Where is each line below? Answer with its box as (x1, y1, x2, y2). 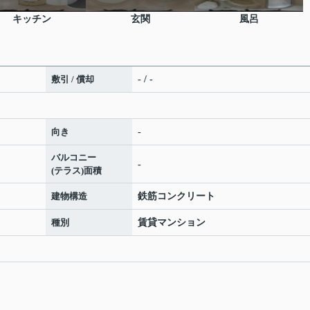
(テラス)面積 (51, 165, 102, 176)
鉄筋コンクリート (138, 191, 215, 202)
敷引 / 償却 (51, 74, 94, 85)
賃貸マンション (138, 217, 206, 228)
